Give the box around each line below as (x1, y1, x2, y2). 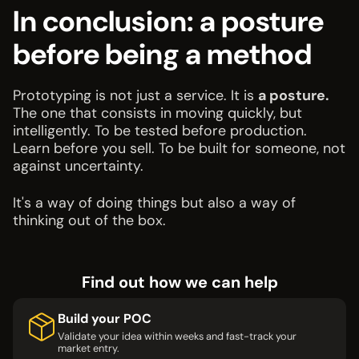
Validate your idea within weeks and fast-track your (58, 329, 296, 344)
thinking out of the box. (13, 211, 166, 231)
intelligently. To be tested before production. (13, 121, 307, 141)
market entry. (58, 341, 119, 356)
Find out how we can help (81, 272, 278, 293)
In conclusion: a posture (13, 2, 324, 41)
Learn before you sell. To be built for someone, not (13, 139, 345, 159)
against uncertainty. (13, 156, 143, 176)
